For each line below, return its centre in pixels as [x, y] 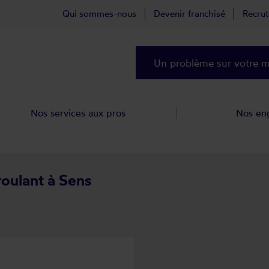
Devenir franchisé [189, 14]
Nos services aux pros [78, 113]
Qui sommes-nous [99, 14]
